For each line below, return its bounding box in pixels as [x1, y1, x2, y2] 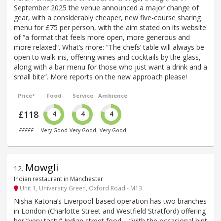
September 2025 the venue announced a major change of [14, 3, 199, 12]
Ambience [98, 92, 128, 99]
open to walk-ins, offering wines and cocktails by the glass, [14, 52, 201, 62]
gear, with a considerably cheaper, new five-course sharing [14, 13, 201, 22]
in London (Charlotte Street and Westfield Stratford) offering [14, 206, 206, 216]
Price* [18, 92, 36, 99]
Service [73, 92, 94, 99]
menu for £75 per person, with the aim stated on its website [14, 23, 206, 32]
